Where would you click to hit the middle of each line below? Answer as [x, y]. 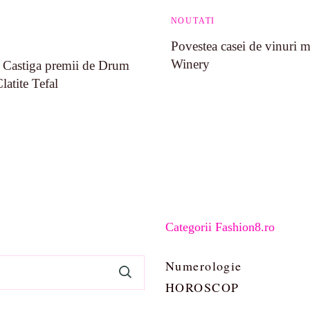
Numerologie [204, 266]
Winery [190, 64]
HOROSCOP [202, 287]
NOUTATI [193, 21]
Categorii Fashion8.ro [220, 227]
